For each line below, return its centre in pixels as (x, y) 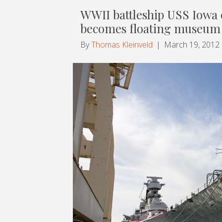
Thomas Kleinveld (122, 44)
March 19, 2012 (192, 44)
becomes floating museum (150, 28)
